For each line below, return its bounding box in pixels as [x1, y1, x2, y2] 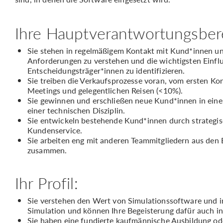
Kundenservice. [27, 124, 83, 136]
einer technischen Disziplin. [27, 105, 125, 116]
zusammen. [27, 144, 67, 156]
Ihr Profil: [15, 172, 78, 194]
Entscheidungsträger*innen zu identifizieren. [27, 65, 185, 76]
